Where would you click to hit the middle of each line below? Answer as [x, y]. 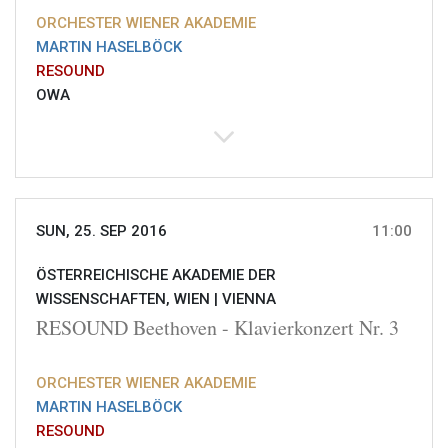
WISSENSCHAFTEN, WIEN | [129, 299]
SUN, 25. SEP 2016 [101, 231]
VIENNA [249, 299]
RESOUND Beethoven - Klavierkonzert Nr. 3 [217, 328]
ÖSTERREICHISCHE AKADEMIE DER [156, 275]
